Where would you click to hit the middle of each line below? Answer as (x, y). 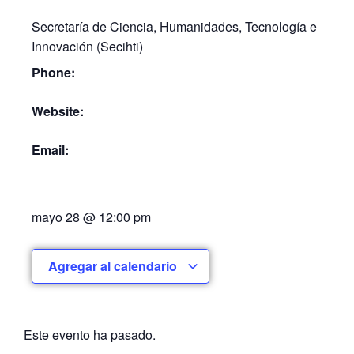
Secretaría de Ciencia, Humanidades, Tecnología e (174, 26)
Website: (58, 111)
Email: (50, 150)
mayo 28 (56, 217)
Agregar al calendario (114, 266)
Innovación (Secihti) (87, 46)
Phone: (53, 72)
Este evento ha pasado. (90, 335)
